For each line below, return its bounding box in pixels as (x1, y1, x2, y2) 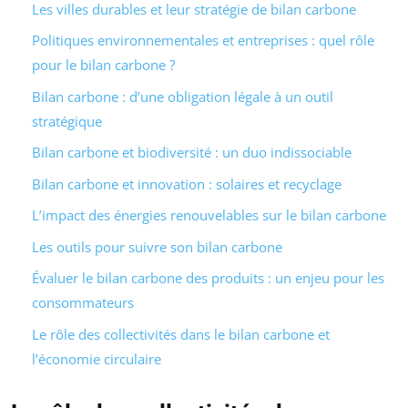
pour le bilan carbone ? (31, 56, 175, 75)
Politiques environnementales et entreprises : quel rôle (31, 31, 374, 50)
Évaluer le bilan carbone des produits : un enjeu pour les (31, 269, 384, 288)
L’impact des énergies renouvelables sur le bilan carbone (31, 206, 386, 225)
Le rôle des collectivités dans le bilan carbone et (31, 324, 330, 343)
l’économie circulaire (31, 349, 161, 368)
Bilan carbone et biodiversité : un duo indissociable (31, 143, 352, 162)
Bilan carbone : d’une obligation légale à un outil (31, 87, 333, 106)
